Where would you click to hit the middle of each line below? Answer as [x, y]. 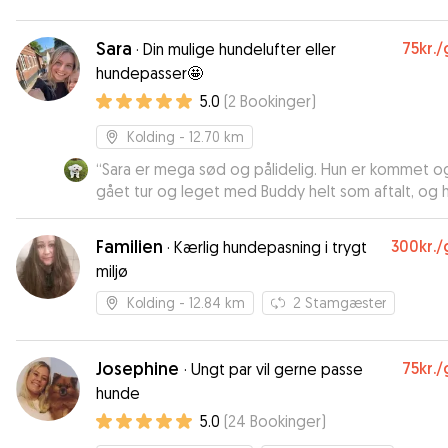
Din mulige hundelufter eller [239, 49]
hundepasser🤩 [149, 73]
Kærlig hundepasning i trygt [270, 247]
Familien [129, 246]
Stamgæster [345, 302]
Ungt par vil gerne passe [277, 369]
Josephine [140, 368]
